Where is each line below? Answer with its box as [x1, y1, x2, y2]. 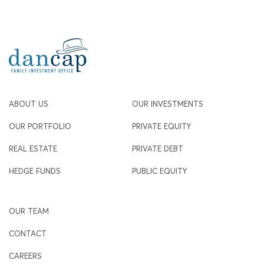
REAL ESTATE [9, 144, 57, 154]
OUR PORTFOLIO [9, 121, 71, 131]
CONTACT [9, 229, 47, 239]
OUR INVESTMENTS [132, 99, 203, 109]
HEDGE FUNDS [9, 166, 61, 176]
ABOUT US [9, 99, 48, 109]
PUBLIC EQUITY [132, 166, 187, 176]
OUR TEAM [9, 206, 49, 216]
